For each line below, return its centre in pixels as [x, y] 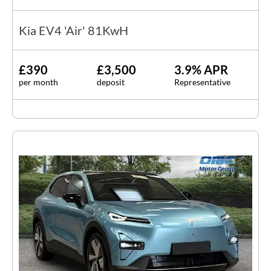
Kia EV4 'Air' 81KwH [73, 31]
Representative [203, 82]
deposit [110, 82]
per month [38, 82]
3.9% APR [201, 70]
